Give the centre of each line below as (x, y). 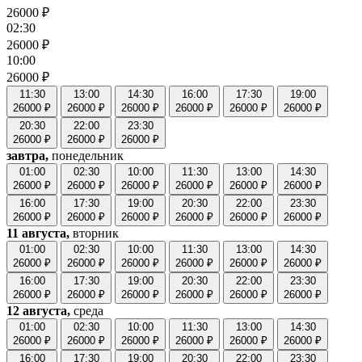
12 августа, (38, 311)
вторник (94, 234)
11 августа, (38, 234)
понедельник (86, 156)
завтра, (27, 156)
